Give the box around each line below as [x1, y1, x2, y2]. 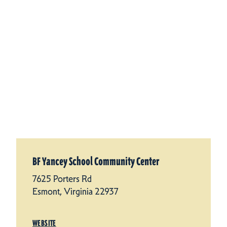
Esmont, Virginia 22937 [32, 186, 119, 198]
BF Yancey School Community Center [32, 155, 159, 169]
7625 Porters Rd [32, 173, 92, 185]
